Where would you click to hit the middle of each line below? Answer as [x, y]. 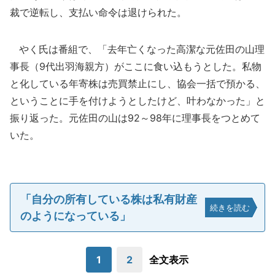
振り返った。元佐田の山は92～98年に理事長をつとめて [135, 118]
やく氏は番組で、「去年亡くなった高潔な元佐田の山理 [137, 49]
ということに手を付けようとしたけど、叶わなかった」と [137, 101]
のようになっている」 [76, 216]
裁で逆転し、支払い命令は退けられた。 [98, 12]
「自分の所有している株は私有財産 [109, 199]
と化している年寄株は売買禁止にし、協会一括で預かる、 [137, 83]
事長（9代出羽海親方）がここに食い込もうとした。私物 [136, 66]
